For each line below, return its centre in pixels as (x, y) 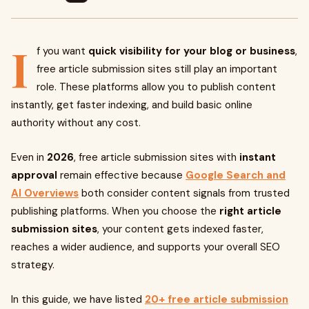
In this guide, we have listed (78, 299)
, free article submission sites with (157, 157)
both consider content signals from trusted (184, 193)
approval (34, 175)
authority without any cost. (76, 123)
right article (250, 211)
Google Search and (236, 175)
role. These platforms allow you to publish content (156, 87)
